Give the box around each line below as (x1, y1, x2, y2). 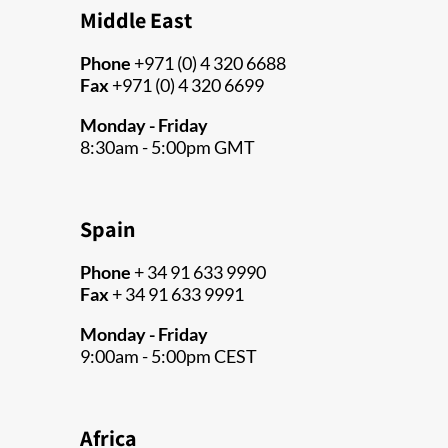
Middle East (80, 6, 192, 35)
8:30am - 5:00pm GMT (80, 136, 255, 159)
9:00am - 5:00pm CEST (80, 345, 257, 368)
